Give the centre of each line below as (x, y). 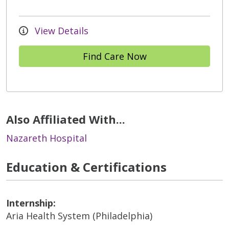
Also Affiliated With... (66, 119)
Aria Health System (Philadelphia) (79, 215)
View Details (60, 30)
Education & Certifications (86, 167)
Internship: (31, 203)
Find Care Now (114, 56)
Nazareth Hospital (47, 138)
